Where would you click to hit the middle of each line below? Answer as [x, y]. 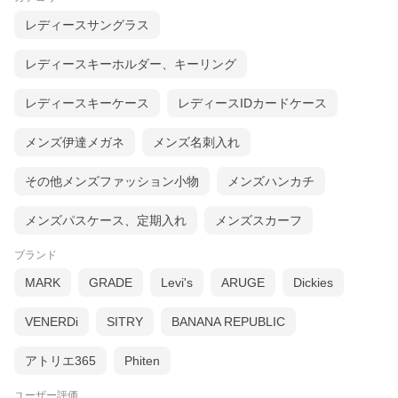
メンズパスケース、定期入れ [106, 221]
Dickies [313, 283]
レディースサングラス [87, 25]
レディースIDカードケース [252, 103]
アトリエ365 [60, 361]
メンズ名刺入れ [196, 143]
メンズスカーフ [259, 221]
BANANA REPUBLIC [228, 322]
